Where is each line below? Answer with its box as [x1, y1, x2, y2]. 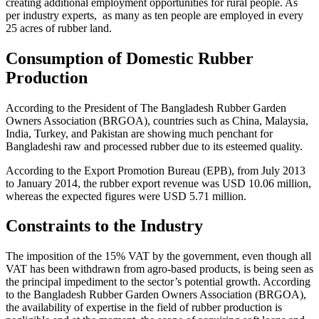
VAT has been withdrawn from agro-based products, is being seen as [6, 263, 313, 276]
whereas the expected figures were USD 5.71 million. [6, 189, 246, 202]
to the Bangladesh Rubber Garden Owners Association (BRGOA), [6, 288, 306, 301]
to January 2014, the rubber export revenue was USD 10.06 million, [6, 177, 311, 189]
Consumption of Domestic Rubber [6, 48, 253, 68]
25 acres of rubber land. [6, 21, 112, 34]
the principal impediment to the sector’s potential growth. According [6, 276, 310, 288]
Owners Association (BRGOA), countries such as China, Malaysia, [6, 114, 308, 127]
